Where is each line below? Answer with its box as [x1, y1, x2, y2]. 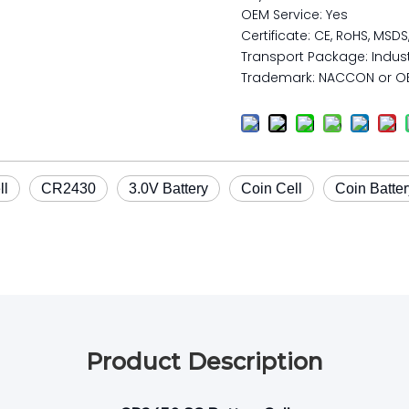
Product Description [86, 348, 323, 375]
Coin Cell [241, 181, 302, 196]
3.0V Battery [129, 181, 208, 196]
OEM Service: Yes [241, 5, 348, 24]
